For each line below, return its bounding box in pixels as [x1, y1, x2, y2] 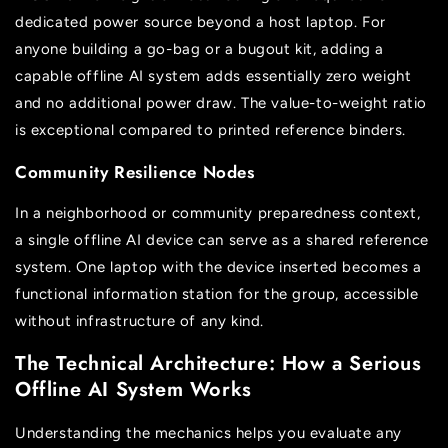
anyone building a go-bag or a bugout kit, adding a [15, 39, 385, 58]
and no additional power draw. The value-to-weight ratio [15, 93, 428, 112]
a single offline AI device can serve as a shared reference [15, 230, 429, 249]
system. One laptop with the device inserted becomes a [15, 257, 422, 276]
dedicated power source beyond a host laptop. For [15, 12, 386, 31]
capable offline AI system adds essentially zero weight [15, 66, 412, 85]
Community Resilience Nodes [15, 159, 255, 184]
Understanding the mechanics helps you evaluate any [15, 423, 403, 442]
